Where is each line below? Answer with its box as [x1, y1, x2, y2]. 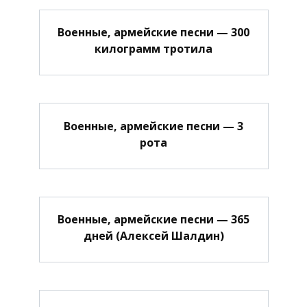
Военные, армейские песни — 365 [58, 211, 249, 227]
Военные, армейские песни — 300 [58, 24, 249, 40]
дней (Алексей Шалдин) [83, 228, 224, 243]
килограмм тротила [95, 40, 212, 56]
